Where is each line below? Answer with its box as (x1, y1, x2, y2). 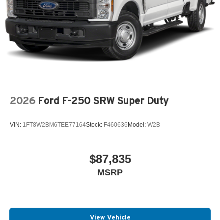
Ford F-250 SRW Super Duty (38, 95, 168, 106)
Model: (128, 121, 147, 129)
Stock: (86, 121, 104, 129)
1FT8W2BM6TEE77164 (23, 121, 86, 129)
